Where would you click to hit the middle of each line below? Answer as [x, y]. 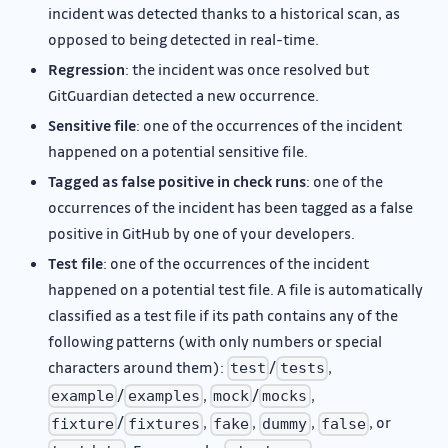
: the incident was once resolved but [247, 69]
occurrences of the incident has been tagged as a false [230, 207]
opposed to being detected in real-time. [183, 39]
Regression [86, 69]
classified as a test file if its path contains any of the [223, 315]
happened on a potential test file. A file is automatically [235, 289]
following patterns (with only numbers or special [215, 341]
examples [163, 396]
